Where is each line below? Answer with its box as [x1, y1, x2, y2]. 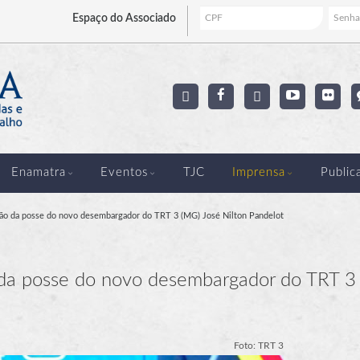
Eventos [100, 166, 149, 178]
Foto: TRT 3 [233, 340, 284, 350]
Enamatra [10, 166, 66, 178]
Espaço [72, 13, 108, 24]
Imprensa [232, 166, 286, 178]
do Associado [108, 13, 177, 24]
